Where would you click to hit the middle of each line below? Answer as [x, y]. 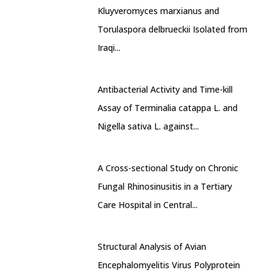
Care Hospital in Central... [148, 205]
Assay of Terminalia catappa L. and [168, 108]
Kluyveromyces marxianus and [158, 11]
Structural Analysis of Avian [152, 246]
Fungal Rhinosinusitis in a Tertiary [165, 186]
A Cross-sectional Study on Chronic [168, 168]
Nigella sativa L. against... [148, 126]
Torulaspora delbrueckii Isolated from [172, 29]
